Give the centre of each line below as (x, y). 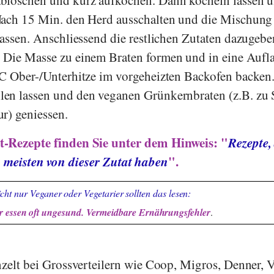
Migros (199, 264)
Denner (242, 264)
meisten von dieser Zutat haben (86, 161)
